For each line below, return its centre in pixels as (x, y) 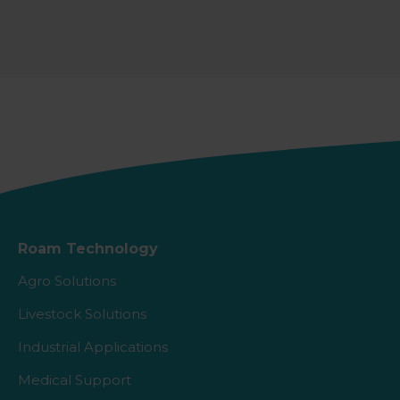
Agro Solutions (67, 281)
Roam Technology (88, 249)
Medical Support (75, 380)
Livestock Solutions (82, 314)
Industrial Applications (93, 347)
